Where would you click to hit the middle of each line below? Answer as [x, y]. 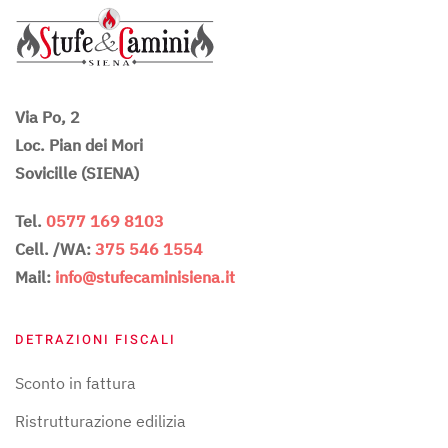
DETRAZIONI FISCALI [95, 340]
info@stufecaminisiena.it [145, 277]
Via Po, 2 [47, 117]
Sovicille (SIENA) [77, 173]
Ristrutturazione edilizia [100, 421]
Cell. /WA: [55, 249]
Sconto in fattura [75, 383]
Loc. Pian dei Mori [79, 145]
